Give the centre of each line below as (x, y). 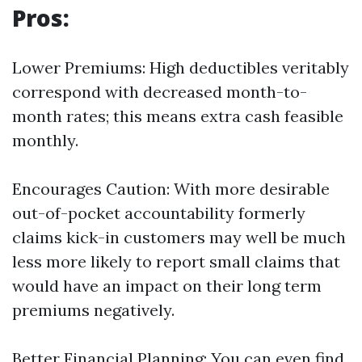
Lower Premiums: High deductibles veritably (181, 67)
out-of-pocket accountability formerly (159, 213)
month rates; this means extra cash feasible (178, 116)
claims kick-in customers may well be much (179, 237)
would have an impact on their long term (167, 286)
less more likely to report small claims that (176, 261)
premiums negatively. (93, 310)
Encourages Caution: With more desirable (171, 189)
